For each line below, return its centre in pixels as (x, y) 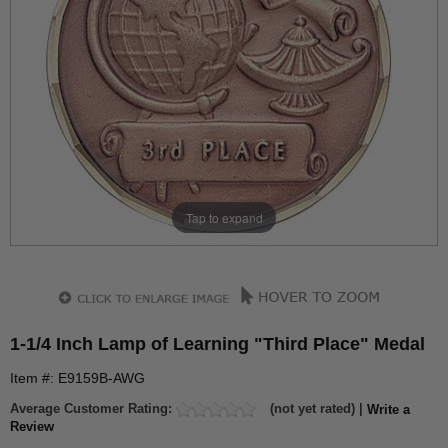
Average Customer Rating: (93, 408)
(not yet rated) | (316, 408)
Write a (388, 409)
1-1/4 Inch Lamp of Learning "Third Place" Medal (217, 344)
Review (32, 426)
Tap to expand (224, 217)
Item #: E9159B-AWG (77, 378)
